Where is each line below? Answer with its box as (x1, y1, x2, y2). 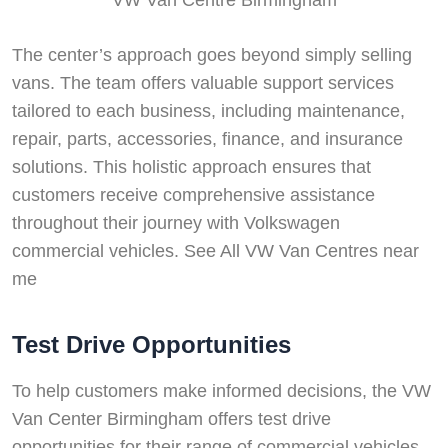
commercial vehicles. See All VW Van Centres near (12, 240, 419, 261)
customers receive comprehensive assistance (12, 184, 375, 205)
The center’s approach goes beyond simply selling (12, 44, 412, 65)
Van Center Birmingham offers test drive (12, 408, 331, 429)
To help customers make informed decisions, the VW (12, 380, 431, 401)
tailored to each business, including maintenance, (12, 100, 405, 121)
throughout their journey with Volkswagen (12, 212, 340, 233)
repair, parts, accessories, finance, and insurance (12, 128, 403, 149)
